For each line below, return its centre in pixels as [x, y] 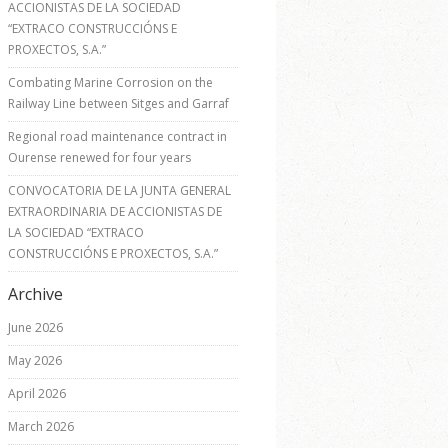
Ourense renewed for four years [99, 158]
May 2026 [35, 361]
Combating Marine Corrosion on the [110, 83]
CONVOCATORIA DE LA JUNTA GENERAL [119, 191]
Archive [35, 294]
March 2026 [41, 427]
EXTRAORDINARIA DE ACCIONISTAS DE [115, 212]
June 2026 [35, 328]
